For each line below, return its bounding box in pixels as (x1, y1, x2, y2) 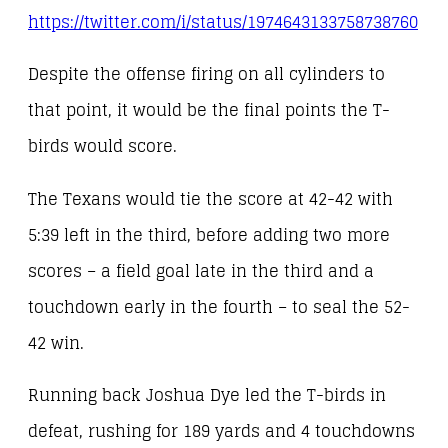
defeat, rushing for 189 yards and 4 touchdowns (28, 416, 415, 446)
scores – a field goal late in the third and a (28, 256, 374, 286)
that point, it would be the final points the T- (28, 96, 390, 126)
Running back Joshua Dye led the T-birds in (28, 380, 386, 410)
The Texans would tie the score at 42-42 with (28, 184, 393, 214)
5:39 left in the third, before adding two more (28, 220, 390, 250)
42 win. (28, 328, 84, 358)
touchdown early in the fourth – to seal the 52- (28, 292, 410, 322)
